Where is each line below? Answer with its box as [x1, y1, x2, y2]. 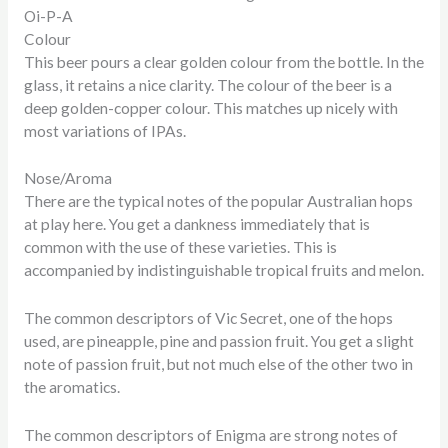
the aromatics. [23, 378, 120, 397]
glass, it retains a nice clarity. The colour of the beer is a [23, 75, 392, 94]
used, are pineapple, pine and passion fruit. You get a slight [23, 332, 414, 351]
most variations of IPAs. [23, 121, 186, 140]
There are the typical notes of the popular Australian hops [23, 192, 413, 211]
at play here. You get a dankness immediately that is [23, 215, 370, 234]
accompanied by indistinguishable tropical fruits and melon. [23, 261, 424, 280]
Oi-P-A [23, 6, 73, 25]
